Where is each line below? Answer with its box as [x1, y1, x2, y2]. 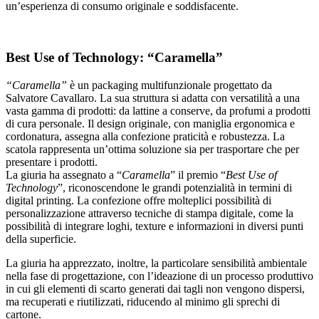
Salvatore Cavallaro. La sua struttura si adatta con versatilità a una [6, 92, 300, 105]
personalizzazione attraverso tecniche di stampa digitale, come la [6, 207, 293, 220]
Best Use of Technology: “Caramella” [6, 50, 223, 66]
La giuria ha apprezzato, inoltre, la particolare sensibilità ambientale [6, 257, 307, 270]
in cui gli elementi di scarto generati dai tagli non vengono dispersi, [6, 283, 305, 296]
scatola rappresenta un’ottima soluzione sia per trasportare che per [6, 143, 299, 156]
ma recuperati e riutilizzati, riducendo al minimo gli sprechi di [6, 296, 280, 308]
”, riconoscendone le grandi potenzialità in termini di [58, 182, 292, 194]
